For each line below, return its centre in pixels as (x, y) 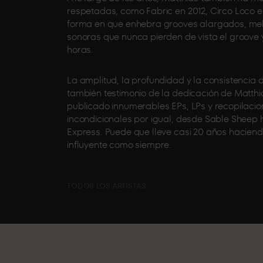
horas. (80, 50)
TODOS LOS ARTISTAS (107, 186)
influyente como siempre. (119, 145)
